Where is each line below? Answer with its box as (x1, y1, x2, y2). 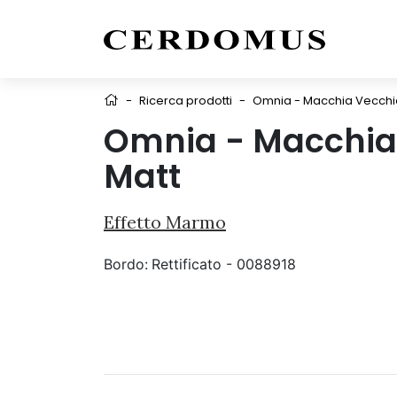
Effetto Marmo (104, 211, 226, 233)
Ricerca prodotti (139, 92, 232, 109)
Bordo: (104, 255, 148, 273)
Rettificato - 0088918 (152, 255, 296, 273)
